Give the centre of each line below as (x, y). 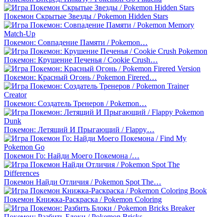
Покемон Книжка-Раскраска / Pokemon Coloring (83, 199)
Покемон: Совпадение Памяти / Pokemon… (76, 42)
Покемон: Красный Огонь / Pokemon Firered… (80, 77)
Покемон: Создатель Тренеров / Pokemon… (75, 103)
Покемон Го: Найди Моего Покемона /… (72, 155)
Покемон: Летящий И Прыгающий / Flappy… (79, 129)
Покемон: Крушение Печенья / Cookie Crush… (81, 60)
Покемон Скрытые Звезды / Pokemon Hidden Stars (86, 16)
